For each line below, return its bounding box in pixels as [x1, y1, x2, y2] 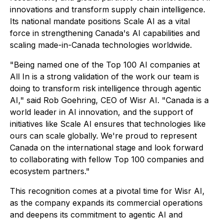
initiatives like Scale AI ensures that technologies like [10, 119, 206, 129]
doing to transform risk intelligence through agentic [10, 83, 201, 93]
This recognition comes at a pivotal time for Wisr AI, [10, 186, 205, 196]
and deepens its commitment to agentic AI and [10, 210, 183, 220]
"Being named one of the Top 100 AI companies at [10, 60, 200, 70]
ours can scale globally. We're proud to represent [10, 131, 197, 141]
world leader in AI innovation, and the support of [10, 107, 193, 117]
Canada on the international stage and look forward [10, 143, 203, 152]
